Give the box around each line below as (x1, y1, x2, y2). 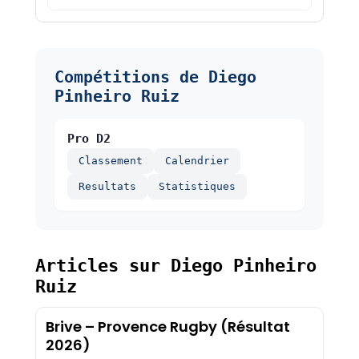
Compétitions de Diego (54, 67, 256, 87)
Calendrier (164, 155, 229, 167)
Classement (78, 155, 143, 167)
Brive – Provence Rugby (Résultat (45, 317, 290, 337)
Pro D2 (67, 131, 111, 147)
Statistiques (158, 180, 236, 193)
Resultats (78, 180, 136, 193)
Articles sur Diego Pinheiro (34, 256, 317, 276)
